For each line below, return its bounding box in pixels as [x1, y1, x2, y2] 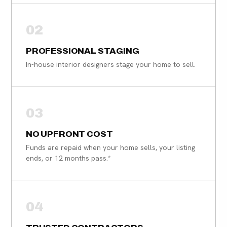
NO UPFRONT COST [26, 129, 113, 139]
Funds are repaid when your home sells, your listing [26, 143, 195, 153]
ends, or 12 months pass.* [26, 154, 111, 163]
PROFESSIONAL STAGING [26, 46, 139, 56]
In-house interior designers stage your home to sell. [26, 60, 196, 69]
